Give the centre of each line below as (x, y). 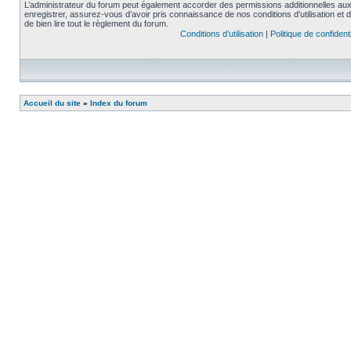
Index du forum (119, 103)
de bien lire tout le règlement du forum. (96, 24)
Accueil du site (52, 103)
